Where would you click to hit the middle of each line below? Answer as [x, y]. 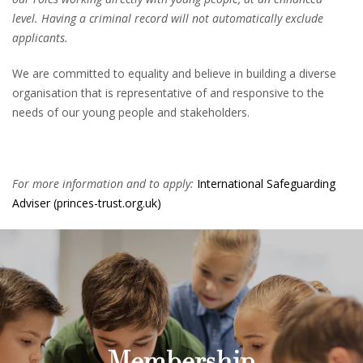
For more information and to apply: [105, 183]
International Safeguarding [266, 183]
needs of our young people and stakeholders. [131, 112]
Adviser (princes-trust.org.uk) [87, 203]
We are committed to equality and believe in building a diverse [174, 73]
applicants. [40, 37]
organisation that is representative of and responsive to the [168, 92]
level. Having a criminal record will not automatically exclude [168, 18]
